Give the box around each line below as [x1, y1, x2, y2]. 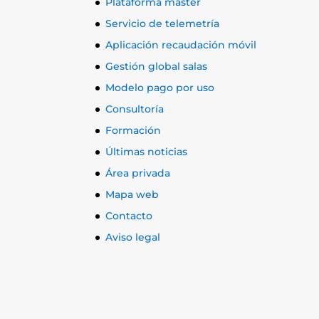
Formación [105, 123, 162, 137]
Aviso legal [105, 230, 161, 244]
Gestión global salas [105, 59, 208, 73]
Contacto [105, 209, 153, 222]
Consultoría [105, 102, 164, 115]
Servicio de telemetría [105, 16, 220, 30]
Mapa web [105, 187, 159, 201]
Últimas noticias [105, 145, 188, 158]
